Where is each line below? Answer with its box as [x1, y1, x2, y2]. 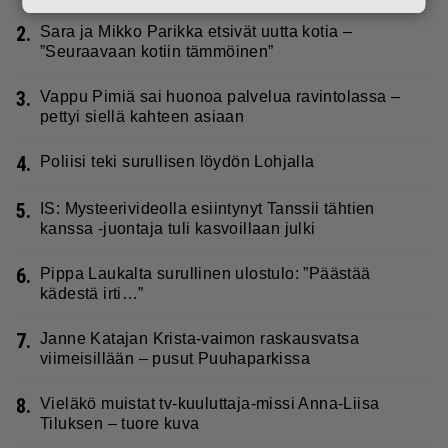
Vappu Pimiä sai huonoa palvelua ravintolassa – [40, 87, 401, 105]
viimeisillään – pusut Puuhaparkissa [40, 349, 310, 367]
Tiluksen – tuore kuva [40, 414, 200, 432]
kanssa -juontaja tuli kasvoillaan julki [40, 219, 316, 237]
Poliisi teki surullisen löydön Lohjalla [40, 152, 315, 170]
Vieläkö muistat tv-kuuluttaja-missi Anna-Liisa [40, 394, 380, 412]
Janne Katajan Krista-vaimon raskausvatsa [40, 329, 359, 347]
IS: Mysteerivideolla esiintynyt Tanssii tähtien [40, 199, 375, 217]
